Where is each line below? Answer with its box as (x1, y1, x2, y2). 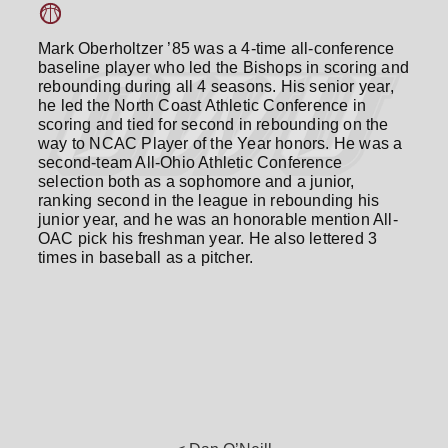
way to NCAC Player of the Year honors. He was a (38, 135, 403, 152)
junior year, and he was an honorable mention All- (38, 211, 398, 228)
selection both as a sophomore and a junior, (38, 173, 355, 190)
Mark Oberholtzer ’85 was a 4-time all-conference (38, 40, 395, 57)
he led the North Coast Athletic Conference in (38, 97, 367, 114)
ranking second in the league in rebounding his (38, 192, 380, 209)
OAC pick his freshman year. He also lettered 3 (38, 230, 378, 247)
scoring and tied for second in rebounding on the (38, 116, 389, 133)
